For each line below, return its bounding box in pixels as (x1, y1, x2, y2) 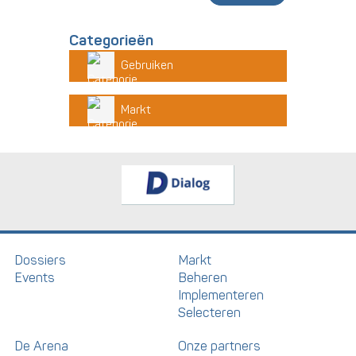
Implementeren (178, 287, 264, 304)
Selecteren (178, 304, 241, 321)
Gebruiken (120, 59, 173, 73)
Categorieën (69, 31, 153, 51)
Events (14, 269, 56, 286)
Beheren (178, 269, 227, 286)
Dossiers (14, 252, 67, 269)
